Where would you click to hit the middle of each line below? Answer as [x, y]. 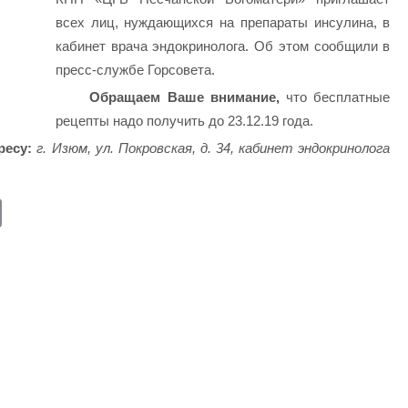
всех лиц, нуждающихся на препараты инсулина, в [223, 23]
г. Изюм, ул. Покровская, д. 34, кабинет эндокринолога [214, 148]
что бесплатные [335, 97]
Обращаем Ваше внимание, [184, 97]
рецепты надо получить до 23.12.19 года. [184, 121]
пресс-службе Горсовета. [135, 70]
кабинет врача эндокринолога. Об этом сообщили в [223, 46]
